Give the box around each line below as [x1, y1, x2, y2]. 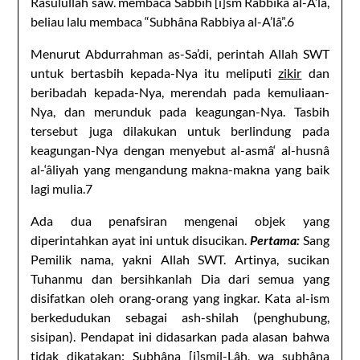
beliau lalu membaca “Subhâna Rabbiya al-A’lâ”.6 [31, 13, 295, 29]
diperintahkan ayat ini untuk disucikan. [31, 231, 247, 247]
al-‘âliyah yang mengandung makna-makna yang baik [31, 161, 329, 177]
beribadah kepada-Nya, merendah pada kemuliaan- [31, 84, 329, 100]
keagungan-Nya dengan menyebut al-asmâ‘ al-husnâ [31, 141, 329, 157]
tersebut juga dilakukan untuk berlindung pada [31, 122, 329, 138]
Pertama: [246, 231, 300, 247]
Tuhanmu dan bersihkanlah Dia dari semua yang [31, 270, 329, 286]
